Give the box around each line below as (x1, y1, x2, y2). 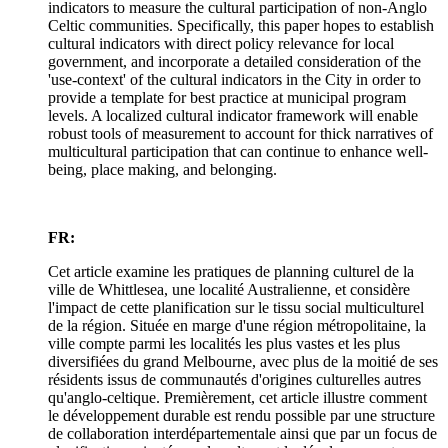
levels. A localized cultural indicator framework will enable (48, 106, 418, 124)
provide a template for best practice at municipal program (48, 88, 406, 106)
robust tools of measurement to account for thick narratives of (48, 124, 433, 142)
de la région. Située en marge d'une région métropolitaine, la (48, 316, 426, 334)
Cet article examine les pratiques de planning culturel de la (48, 262, 414, 280)
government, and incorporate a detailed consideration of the (48, 52, 421, 70)
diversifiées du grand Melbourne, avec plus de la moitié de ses (48, 352, 438, 370)
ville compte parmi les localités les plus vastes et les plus (48, 334, 400, 352)
